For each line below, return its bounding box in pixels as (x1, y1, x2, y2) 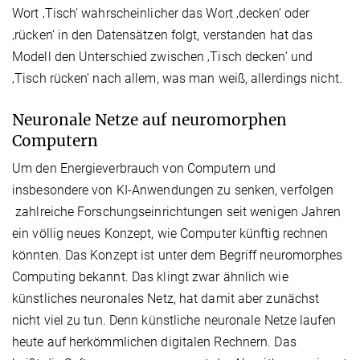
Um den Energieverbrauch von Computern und (12, 160, 276, 176)
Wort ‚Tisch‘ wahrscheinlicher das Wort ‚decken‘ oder (12, 5, 310, 21)
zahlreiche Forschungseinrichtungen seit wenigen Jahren (12, 203, 342, 219)
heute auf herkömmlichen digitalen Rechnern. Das (12, 333, 297, 350)
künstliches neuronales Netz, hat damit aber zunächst (12, 290, 320, 306)
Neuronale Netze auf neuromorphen (12, 109, 287, 129)
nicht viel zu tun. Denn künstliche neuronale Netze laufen (12, 312, 336, 328)
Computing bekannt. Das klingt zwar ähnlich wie (12, 268, 288, 284)
